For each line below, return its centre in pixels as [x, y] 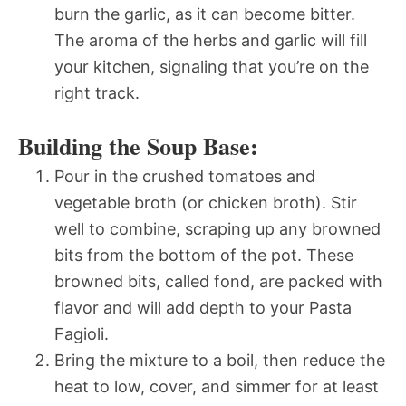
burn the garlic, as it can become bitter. [205, 14]
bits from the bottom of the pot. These [204, 255]
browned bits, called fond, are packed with [218, 281]
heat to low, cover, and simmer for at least [217, 386]
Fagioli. [82, 333]
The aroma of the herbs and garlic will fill [211, 40]
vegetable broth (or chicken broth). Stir [206, 202]
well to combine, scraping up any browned [217, 228]
